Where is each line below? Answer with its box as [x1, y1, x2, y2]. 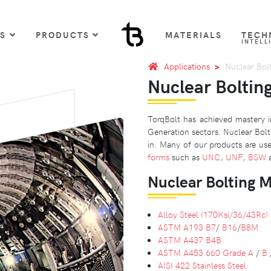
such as [169, 150, 202, 163]
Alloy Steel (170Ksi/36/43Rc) [158, 207, 268, 220]
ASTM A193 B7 [158, 220, 216, 233]
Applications [164, 59, 210, 72]
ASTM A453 [158, 246, 203, 258]
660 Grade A [203, 246, 253, 258]
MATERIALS [165, 28, 222, 41]
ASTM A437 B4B [158, 233, 221, 246]
